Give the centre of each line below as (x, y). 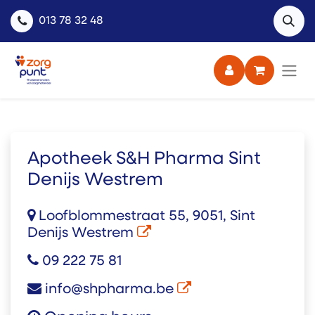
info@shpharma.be (109, 290)
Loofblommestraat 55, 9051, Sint (145, 217)
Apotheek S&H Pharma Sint (144, 159)
